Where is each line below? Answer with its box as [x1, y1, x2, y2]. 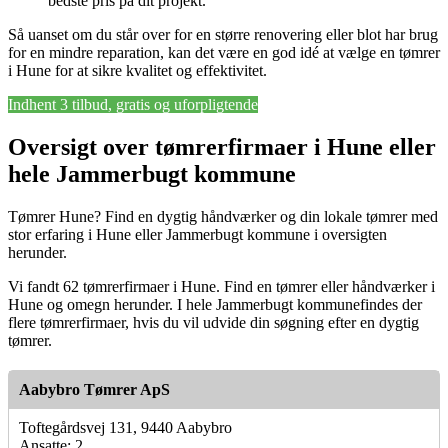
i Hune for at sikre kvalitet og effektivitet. [8, 62, 267, 80]
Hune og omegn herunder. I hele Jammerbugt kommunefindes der [8, 295, 422, 313]
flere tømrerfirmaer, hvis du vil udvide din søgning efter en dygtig [8, 313, 419, 331]
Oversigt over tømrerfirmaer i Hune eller [8, 134, 436, 160]
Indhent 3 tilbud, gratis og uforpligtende [8, 96, 258, 114]
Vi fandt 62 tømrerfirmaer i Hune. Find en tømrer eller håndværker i [8, 277, 435, 295]
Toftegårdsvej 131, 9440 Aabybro [19, 418, 232, 436]
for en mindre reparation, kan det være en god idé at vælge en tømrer [8, 44, 440, 62]
